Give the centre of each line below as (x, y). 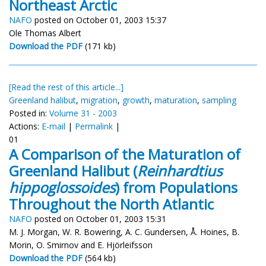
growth (136, 100)
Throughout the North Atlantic (111, 204)
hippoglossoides (62, 187)
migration (99, 100)
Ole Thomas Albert (45, 33)
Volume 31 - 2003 (83, 113)
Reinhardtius (180, 170)
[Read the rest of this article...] (66, 87)
